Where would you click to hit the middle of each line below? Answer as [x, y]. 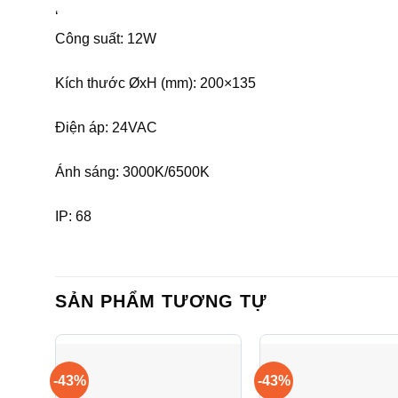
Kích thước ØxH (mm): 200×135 [155, 84]
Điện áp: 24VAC [106, 128]
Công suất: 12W [106, 39]
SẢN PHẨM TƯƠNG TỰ [161, 302]
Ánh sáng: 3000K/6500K [132, 172]
